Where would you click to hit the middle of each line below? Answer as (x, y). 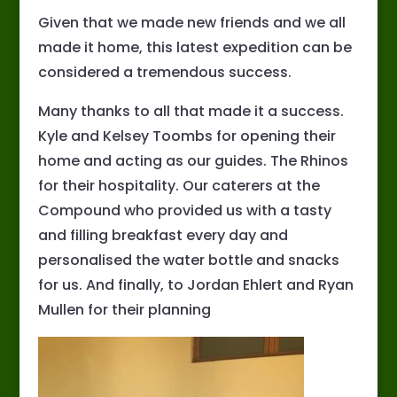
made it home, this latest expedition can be (195, 48)
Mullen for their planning (124, 310)
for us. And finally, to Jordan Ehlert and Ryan (195, 285)
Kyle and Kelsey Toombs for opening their (187, 136)
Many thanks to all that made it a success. (191, 112)
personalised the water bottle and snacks (188, 261)
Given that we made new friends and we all (191, 23)
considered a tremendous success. (164, 73)
